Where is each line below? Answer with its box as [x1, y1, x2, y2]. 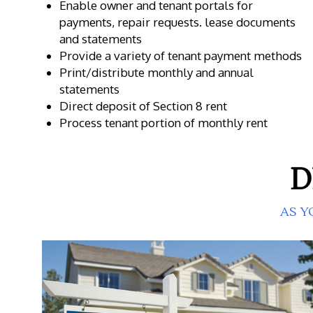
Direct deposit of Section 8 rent [59, 98, 227, 113]
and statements [59, 31, 142, 46]
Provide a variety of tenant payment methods [59, 48, 302, 63]
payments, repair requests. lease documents [59, 14, 296, 29]
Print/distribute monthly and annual [59, 64, 254, 80]
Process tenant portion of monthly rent [59, 115, 268, 130]
